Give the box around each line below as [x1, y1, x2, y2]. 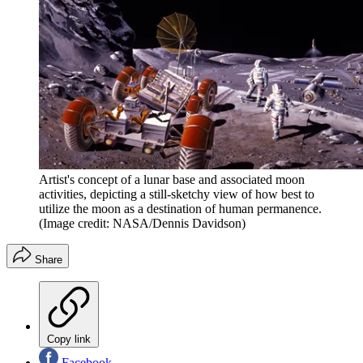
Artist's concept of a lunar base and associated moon [39, 172, 305, 186]
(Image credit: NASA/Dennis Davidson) [39, 216, 246, 230]
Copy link [47, 332, 91, 345]
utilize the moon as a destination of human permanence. [39, 201, 322, 216]
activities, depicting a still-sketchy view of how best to [39, 186, 314, 201]
